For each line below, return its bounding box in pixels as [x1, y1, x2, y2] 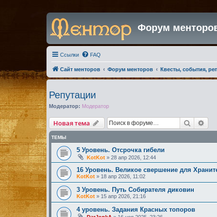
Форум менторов [108, 66, 153, 72]
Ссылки [60, 51, 79, 58]
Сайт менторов [60, 66, 100, 72]
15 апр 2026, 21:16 [101, 193, 146, 199]
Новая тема [53, 119, 90, 127]
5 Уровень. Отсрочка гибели [77, 146, 165, 154]
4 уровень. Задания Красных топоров [77, 206, 195, 213]
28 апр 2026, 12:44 [111, 155, 156, 160]
